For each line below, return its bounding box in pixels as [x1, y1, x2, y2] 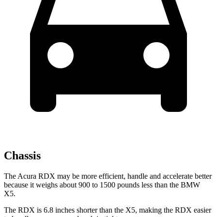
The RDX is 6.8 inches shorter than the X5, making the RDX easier [4, 206, 211, 215]
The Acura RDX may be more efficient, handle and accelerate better [4, 172, 212, 181]
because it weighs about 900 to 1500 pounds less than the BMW [4, 181, 200, 189]
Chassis [4, 149, 41, 162]
